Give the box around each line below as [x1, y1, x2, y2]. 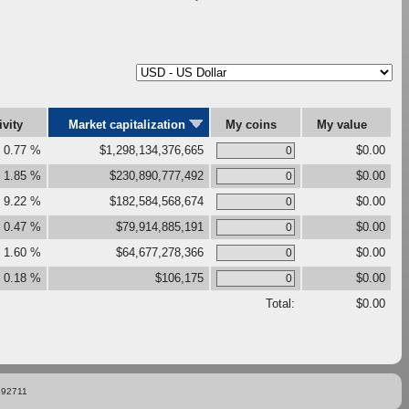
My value [317, 118, 371, 131]
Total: [266, 297, 295, 310]
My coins [225, 118, 280, 131]
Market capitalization [68, 118, 189, 131]
